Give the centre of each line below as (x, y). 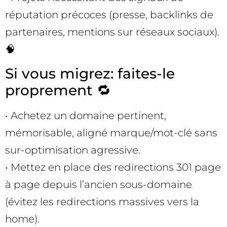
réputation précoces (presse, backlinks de (109, 15)
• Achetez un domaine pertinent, (86, 115)
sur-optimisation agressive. (73, 150)
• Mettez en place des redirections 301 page (113, 167)
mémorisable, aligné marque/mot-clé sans (111, 133)
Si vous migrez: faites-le (90, 73)
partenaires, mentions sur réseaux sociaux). (112, 32)
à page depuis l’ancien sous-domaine (99, 184)
